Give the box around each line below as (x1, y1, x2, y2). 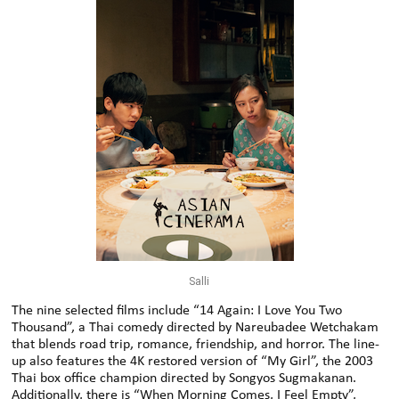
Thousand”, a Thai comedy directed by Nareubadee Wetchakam (12, 320, 379, 335)
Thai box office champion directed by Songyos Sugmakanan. (12, 370, 357, 386)
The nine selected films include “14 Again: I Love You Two (12, 303, 343, 318)
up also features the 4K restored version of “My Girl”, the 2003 (12, 354, 374, 369)
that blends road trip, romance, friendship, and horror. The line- (12, 337, 380, 352)
